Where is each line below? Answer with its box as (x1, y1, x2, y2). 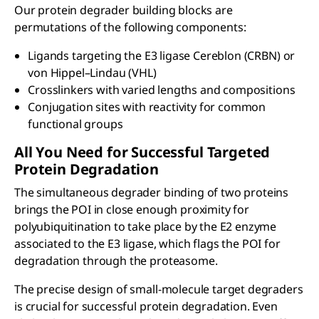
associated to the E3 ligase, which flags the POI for (14, 236, 281, 252)
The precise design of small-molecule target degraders (14, 281, 303, 298)
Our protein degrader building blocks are (14, 2, 233, 19)
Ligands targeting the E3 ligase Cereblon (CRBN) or (28, 48, 296, 64)
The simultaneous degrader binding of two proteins (14, 184, 289, 201)
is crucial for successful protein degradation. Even (14, 298, 278, 315)
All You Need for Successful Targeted (14, 142, 271, 162)
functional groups (28, 116, 123, 132)
